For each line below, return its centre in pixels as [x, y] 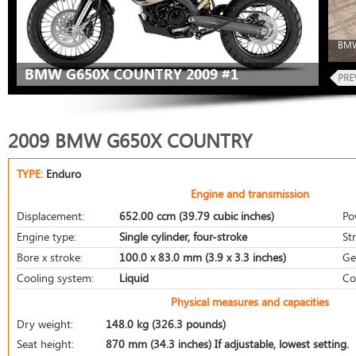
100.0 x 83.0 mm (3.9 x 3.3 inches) [203, 257]
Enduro [64, 174]
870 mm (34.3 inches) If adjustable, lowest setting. [227, 344]
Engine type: [46, 236]
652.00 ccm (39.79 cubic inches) [197, 216]
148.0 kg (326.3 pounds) [166, 324]
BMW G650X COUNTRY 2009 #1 [132, 74]
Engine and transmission [250, 193]
